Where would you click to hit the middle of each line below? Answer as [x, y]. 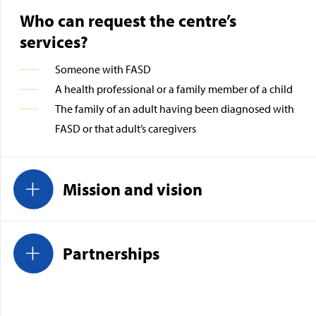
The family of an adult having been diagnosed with [174, 109]
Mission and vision [132, 189]
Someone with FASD [103, 69]
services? [54, 42]
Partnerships [111, 253]
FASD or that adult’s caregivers [125, 128]
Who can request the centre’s [128, 20]
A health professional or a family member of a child [174, 89]
